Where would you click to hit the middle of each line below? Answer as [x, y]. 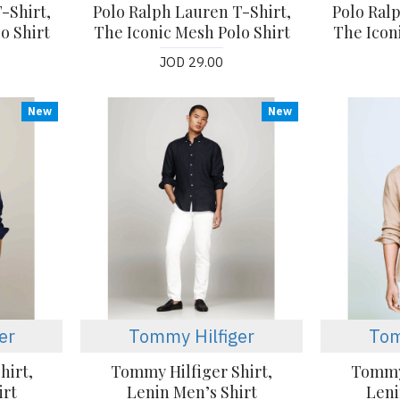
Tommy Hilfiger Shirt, [192, 371]
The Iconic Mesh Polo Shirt [192, 33]
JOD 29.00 [192, 62]
